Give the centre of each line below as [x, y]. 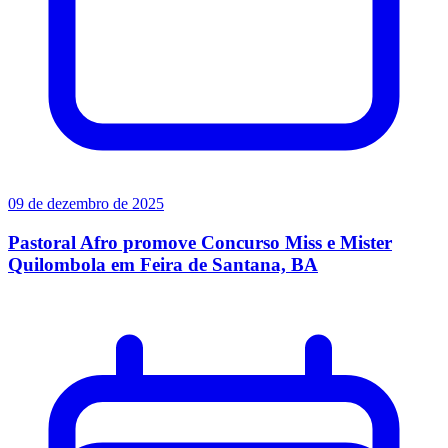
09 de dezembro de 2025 [86, 203]
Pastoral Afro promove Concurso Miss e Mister [200, 242]
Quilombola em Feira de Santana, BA [163, 264]
